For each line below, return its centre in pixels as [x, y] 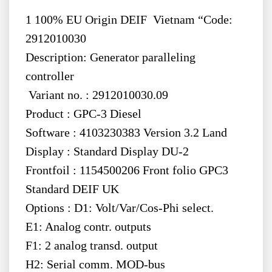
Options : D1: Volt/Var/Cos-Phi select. [119, 208]
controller [49, 76]
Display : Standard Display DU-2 [107, 152]
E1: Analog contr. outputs [88, 227]
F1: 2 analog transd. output [91, 246]
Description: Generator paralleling [110, 58]
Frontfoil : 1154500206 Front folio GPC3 [127, 171]
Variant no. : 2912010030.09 [97, 95]
